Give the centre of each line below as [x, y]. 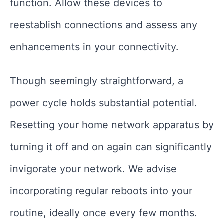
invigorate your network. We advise [93, 169]
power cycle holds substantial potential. [104, 103]
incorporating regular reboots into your [101, 191]
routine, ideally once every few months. [104, 213]
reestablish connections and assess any [104, 25]
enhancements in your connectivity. [94, 47]
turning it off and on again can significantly [111, 147]
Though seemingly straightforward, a [97, 81]
